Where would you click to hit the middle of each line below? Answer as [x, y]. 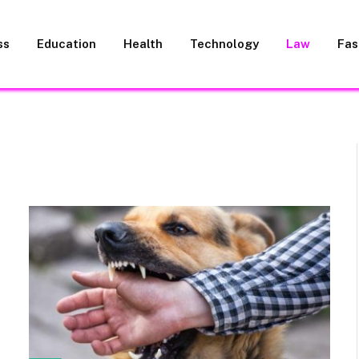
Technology [224, 44]
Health [143, 44]
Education [66, 44]
